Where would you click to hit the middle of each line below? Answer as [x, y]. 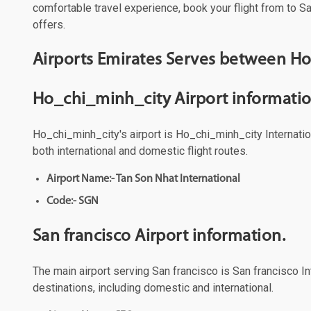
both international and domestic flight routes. [140, 151]
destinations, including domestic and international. [153, 287]
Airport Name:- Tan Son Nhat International [143, 179]
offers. [49, 24]
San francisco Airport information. [159, 236]
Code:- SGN [73, 201]
